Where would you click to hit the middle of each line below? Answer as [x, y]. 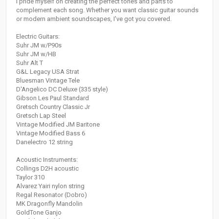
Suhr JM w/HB [36, 54]
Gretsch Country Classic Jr [53, 107]
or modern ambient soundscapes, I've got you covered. [94, 19]
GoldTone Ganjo [39, 213]
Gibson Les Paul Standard [53, 98]
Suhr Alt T [30, 63]
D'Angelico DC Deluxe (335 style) [62, 89]
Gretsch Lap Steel [41, 116]
